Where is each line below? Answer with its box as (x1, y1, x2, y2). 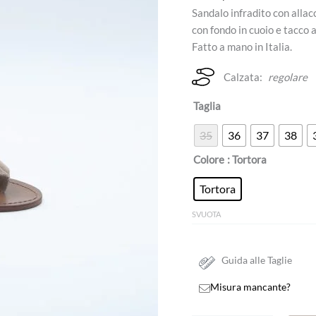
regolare (268, 71, 308, 84)
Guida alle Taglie (221, 255, 292, 267)
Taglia (193, 99, 221, 113)
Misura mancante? (210, 281, 291, 293)
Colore (193, 153, 224, 166)
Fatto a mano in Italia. (192, 40, 292, 54)
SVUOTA (192, 209, 221, 219)
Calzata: (224, 71, 262, 84)
